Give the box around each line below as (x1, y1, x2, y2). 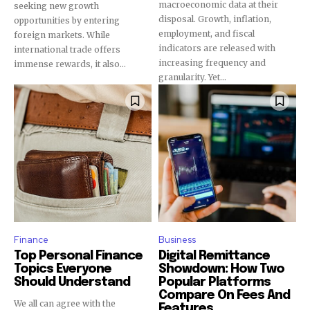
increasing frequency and (158, 57, 266, 68)
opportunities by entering (14, 15, 120, 26)
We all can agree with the (14, 298, 116, 309)
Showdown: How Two (158, 262, 284, 275)
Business (158, 233, 196, 246)
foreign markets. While (14, 29, 110, 40)
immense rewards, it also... (14, 58, 126, 69)
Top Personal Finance (14, 249, 143, 262)
